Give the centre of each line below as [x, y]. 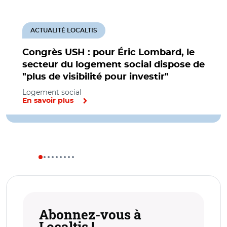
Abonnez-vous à [90, 214]
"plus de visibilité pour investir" [96, 77]
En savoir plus [48, 101]
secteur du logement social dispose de [113, 65]
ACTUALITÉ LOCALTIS [64, 30]
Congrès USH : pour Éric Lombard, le [108, 52]
